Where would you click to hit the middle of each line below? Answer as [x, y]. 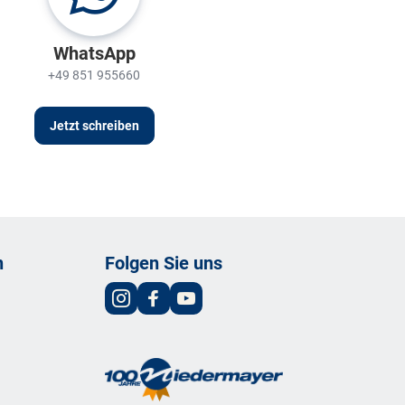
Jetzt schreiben [94, 125]
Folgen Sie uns [164, 262]
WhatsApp [94, 52]
